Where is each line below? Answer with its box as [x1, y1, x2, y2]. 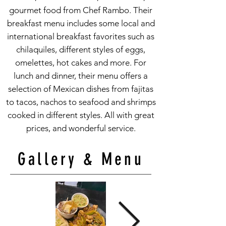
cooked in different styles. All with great [7, 110, 154, 120]
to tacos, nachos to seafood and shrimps [6, 97, 156, 107]
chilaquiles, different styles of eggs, [16, 44, 145, 54]
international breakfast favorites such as [7, 31, 154, 41]
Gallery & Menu [18, 149, 144, 169]
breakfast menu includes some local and [7, 18, 155, 28]
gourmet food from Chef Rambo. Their [9, 5, 152, 15]
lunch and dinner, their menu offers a [14, 71, 148, 81]
